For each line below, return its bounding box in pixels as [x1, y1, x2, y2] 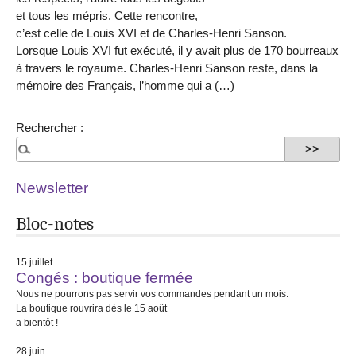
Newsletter [16, 180, 88, 197]
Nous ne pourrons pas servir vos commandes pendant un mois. [16, 288, 288, 300]
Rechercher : [16, 120, 83, 134]
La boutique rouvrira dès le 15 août [16, 303, 167, 315]
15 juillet [16, 257, 52, 269]
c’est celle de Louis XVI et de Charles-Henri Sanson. [16, 26, 287, 41]
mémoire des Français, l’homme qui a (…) [16, 79, 234, 93]
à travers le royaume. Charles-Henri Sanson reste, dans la [16, 61, 318, 75]
